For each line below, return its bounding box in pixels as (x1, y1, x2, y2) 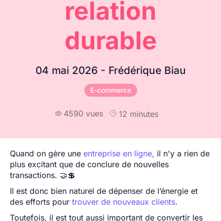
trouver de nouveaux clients (72, 196, 175, 207)
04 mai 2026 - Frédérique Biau (35, 64, 186, 76)
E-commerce (90, 85, 131, 94)
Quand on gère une (10, 148, 83, 158)
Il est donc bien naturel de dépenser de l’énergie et (10, 185, 198, 196)
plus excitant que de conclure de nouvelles (10, 159, 169, 169)
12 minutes (118, 109, 158, 119)
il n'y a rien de (154, 148, 210, 158)
